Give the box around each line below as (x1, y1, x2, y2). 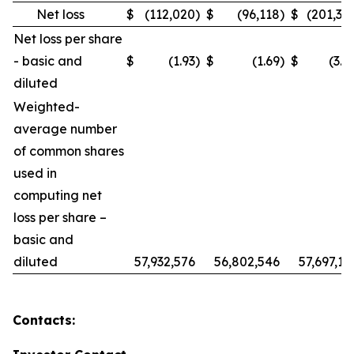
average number (13, 120, 117, 137)
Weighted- (13, 98, 80, 115)
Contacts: (13, 311, 75, 328)
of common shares (13, 142, 124, 159)
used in (13, 164, 57, 181)
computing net (13, 186, 102, 203)
